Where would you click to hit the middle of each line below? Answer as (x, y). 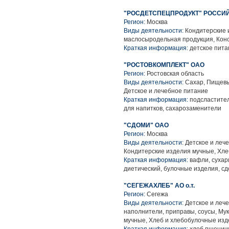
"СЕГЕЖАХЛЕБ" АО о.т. (159, 186)
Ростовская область (175, 74)
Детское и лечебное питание (166, 91)
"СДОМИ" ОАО (146, 125)
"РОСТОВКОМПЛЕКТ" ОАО (164, 65)
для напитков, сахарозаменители (173, 108)
